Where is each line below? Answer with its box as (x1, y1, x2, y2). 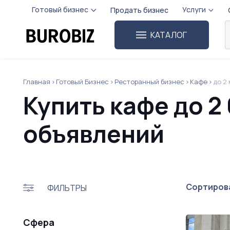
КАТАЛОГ (150, 29, 187, 41)
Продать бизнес (110, 5, 169, 15)
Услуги (182, 5, 206, 14)
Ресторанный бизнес (114, 77, 184, 86)
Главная (23, 77, 50, 86)
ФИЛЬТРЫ (47, 182, 87, 194)
